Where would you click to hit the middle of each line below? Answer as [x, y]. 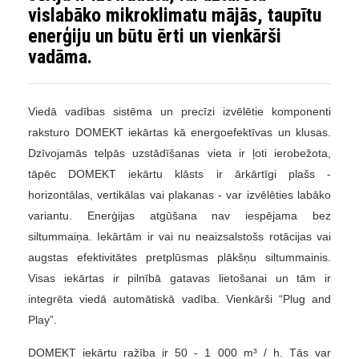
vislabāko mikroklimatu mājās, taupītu [175, 16]
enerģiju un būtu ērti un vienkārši [155, 36]
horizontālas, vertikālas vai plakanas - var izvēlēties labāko [179, 195]
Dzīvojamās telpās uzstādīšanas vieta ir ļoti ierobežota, [179, 153]
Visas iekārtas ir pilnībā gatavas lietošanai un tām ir [179, 278]
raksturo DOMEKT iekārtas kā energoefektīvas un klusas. [179, 133]
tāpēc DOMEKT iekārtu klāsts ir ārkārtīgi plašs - [179, 174]
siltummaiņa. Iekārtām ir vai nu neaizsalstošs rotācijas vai [179, 237]
